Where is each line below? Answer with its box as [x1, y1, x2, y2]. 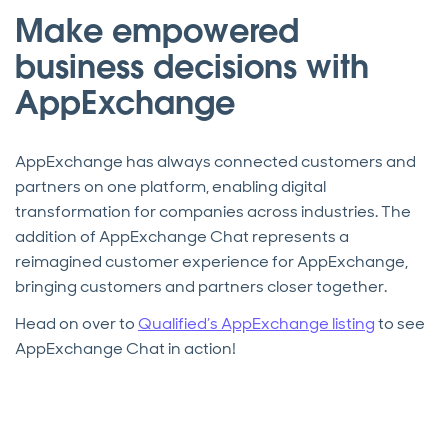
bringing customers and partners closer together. [15, 276, 387, 298]
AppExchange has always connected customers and [15, 151, 416, 173]
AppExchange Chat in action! [15, 338, 236, 360]
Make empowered [15, 10, 299, 52]
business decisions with [15, 46, 369, 88]
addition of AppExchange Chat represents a [15, 226, 349, 248]
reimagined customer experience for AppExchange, [15, 251, 408, 273]
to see [375, 313, 425, 335]
